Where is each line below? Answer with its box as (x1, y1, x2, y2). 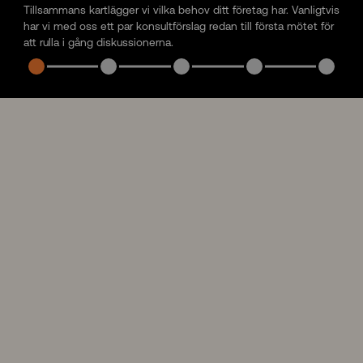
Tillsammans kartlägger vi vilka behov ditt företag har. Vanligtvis (23, 3, 340, 17)
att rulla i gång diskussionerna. (23, 36, 173, 49)
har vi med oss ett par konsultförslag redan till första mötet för (23, 19, 334, 33)
